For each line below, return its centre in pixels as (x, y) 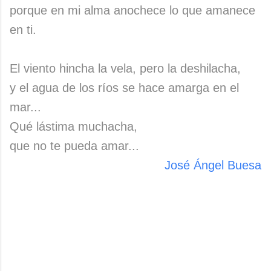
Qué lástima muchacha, (73, 126)
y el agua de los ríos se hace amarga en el (124, 88)
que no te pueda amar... (74, 146)
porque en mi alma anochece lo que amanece (132, 10)
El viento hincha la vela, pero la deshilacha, (125, 68)
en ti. (23, 30)
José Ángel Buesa (213, 165)
